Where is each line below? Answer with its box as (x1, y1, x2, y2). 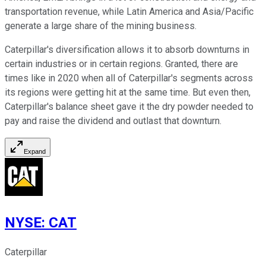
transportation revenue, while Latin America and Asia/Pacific (5, 6, 254, 18)
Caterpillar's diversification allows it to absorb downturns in (5, 44, 249, 56)
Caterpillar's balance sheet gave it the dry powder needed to (5, 101, 254, 113)
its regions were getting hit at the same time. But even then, (5, 87, 251, 99)
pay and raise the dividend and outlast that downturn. (5, 115, 221, 127)
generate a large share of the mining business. (5, 20, 197, 32)
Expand (24, 148, 46, 156)
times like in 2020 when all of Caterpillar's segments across (5, 72, 253, 84)
